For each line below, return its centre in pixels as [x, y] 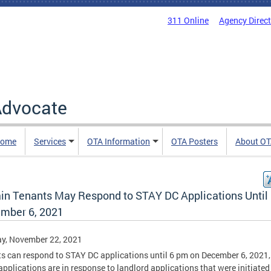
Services [50, 141]
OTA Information [119, 141]
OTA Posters [194, 141]
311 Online [188, 20]
